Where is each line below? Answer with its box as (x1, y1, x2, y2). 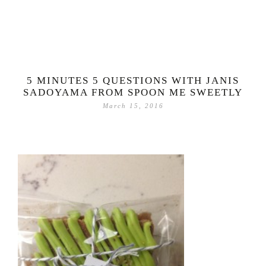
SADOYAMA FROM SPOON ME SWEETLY (23, 87, 243, 99)
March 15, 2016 (102, 102, 164, 110)
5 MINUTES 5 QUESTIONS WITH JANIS (27, 75, 239, 87)
